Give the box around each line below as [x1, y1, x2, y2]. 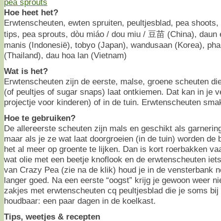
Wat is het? [4, 66, 48, 76]
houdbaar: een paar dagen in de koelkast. [4, 196, 156, 206]
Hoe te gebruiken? [4, 113, 75, 123]
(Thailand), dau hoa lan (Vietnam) [4, 50, 127, 61]
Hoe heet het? [4, 7, 58, 18]
